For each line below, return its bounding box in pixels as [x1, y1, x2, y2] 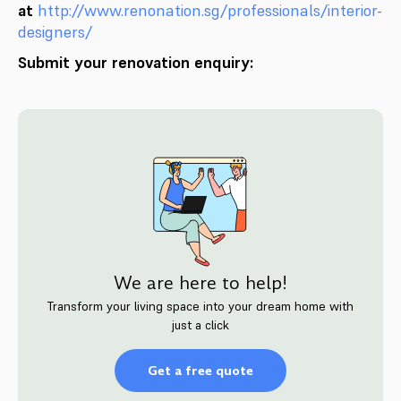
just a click [172, 316, 229, 333]
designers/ [18, 21, 92, 42]
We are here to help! [114, 269, 287, 295]
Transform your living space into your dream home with [47, 297, 354, 314]
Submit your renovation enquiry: [18, 51, 253, 73]
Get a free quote [148, 361, 253, 380]
